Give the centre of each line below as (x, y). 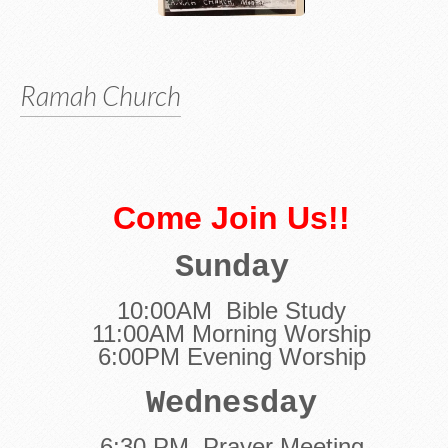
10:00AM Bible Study (231, 310)
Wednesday (231, 403)
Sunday (231, 267)
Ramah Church (100, 95)
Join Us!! (276, 218)
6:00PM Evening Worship (231, 356)
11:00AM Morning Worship (231, 333)
